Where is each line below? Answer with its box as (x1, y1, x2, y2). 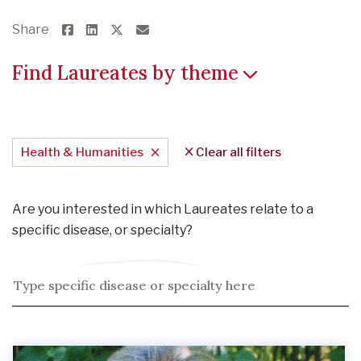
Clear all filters (193, 145, 281, 160)
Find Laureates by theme (12, 60, 239, 85)
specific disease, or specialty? (12, 222, 193, 238)
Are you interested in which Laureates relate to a (12, 201, 313, 217)
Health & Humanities (21, 145, 143, 160)
